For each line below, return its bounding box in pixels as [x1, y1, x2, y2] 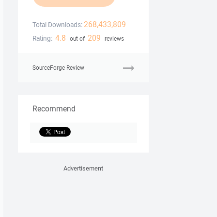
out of [68, 35, 86, 43]
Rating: [32, 34, 52, 43]
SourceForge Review [32, 64, 84, 72]
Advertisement [63, 164, 103, 173]
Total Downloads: [32, 20, 82, 30]
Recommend [32, 103, 76, 114]
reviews [103, 35, 124, 43]
